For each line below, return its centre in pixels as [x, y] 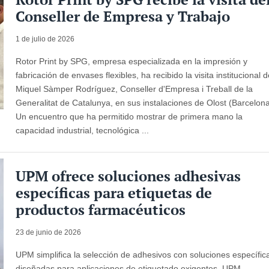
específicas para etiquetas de [114, 192]
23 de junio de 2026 [49, 232]
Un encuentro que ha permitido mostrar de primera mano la [129, 116]
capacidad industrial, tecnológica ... [83, 130]
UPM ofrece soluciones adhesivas [128, 176]
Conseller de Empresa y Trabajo [123, 16]
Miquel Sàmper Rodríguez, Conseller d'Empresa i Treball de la [134, 89]
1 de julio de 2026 [45, 39]
